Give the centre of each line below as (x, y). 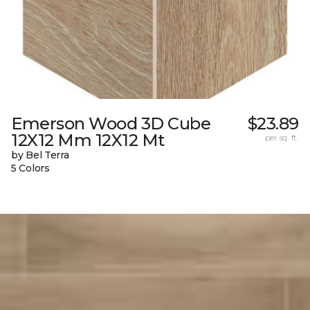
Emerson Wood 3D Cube (111, 123)
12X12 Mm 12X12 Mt (88, 140)
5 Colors (30, 168)
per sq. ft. (282, 137)
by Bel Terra (40, 155)
